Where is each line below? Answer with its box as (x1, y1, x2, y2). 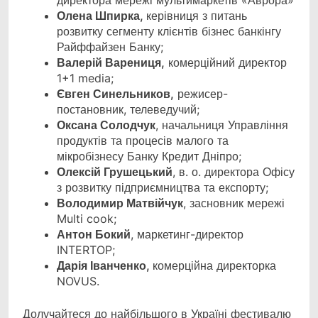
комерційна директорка (153, 258, 276, 273)
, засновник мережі (183, 196, 285, 211)
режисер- (174, 87, 228, 102)
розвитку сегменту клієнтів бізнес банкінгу (57, 24, 281, 39)
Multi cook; (57, 212, 116, 226)
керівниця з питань (146, 9, 247, 23)
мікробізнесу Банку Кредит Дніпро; (57, 149, 241, 164)
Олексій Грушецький (57, 165, 172, 180)
